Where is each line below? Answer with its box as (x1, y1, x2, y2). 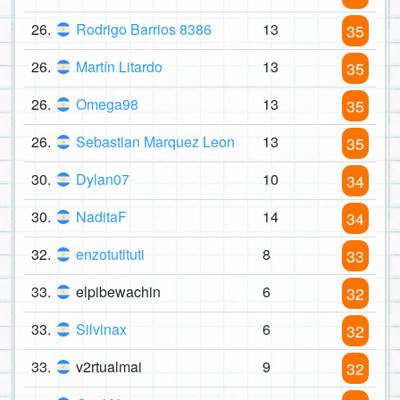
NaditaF (76, 206, 127, 228)
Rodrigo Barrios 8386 (76, 19, 212, 40)
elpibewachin (76, 281, 161, 303)
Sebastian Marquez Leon (76, 131, 235, 153)
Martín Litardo (76, 56, 162, 78)
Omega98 (76, 94, 138, 115)
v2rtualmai (76, 356, 142, 378)
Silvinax (76, 319, 127, 340)
